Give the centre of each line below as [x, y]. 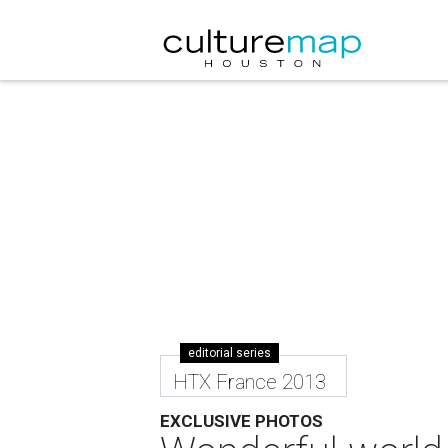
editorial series [230, 353]
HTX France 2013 [250, 382]
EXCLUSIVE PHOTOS [242, 421]
